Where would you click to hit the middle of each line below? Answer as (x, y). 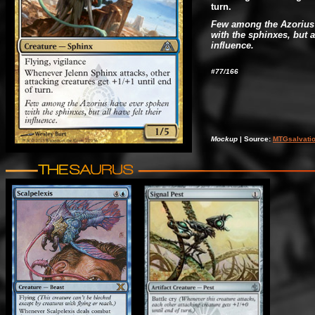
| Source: (255, 139)
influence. (232, 45)
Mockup (224, 139)
